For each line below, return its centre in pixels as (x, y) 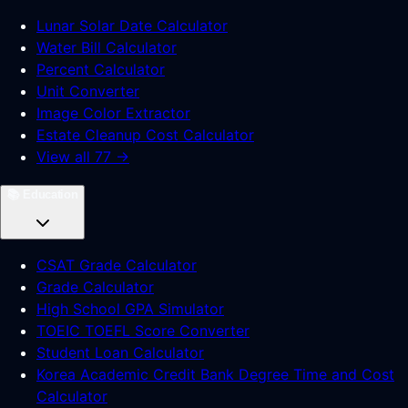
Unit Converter (88, 91)
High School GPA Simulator (130, 309)
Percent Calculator (101, 69)
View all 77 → (83, 157)
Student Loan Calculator (120, 352)
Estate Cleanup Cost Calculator (145, 135)
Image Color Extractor (113, 113)
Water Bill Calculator (107, 47)
